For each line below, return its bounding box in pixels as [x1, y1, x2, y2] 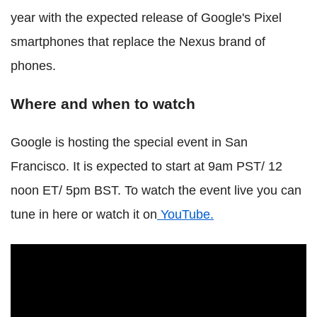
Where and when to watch [11, 95, 195, 112]
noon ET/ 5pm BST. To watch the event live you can [11, 183, 301, 197]
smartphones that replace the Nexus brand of [11, 34, 265, 49]
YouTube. [157, 207, 214, 221]
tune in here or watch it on [11, 207, 157, 221]
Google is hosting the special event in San [11, 134, 248, 149]
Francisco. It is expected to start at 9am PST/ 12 [11, 158, 282, 173]
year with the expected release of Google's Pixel [11, 10, 282, 25]
